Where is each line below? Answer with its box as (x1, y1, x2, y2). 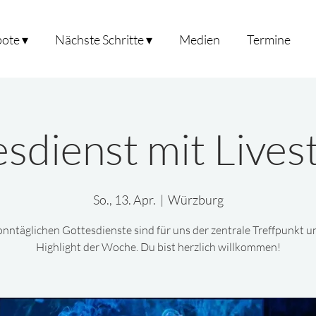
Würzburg (167, 192, 224, 207)
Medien (179, 32, 220, 47)
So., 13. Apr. (92, 192, 156, 207)
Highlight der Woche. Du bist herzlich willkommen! (35, 240, 281, 254)
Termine (247, 32, 291, 47)
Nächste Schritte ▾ (55, 32, 152, 47)
